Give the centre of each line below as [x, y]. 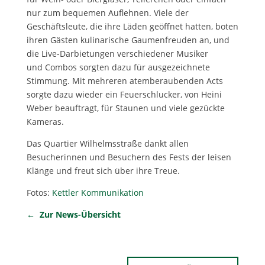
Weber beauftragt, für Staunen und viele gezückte [125, 108]
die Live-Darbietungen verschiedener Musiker [117, 53]
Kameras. [45, 121]
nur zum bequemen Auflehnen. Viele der [107, 12]
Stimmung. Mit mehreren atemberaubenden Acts [125, 80]
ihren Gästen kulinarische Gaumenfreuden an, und [128, 40]
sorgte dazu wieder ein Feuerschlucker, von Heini [124, 94]
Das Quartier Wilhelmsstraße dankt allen [107, 143]
